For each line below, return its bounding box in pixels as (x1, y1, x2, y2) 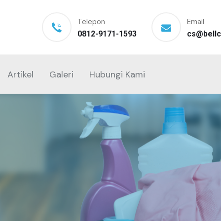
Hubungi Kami (89, 69, 145, 80)
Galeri (49, 69, 74, 80)
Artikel (7, 69, 34, 80)
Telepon (77, 17, 105, 27)
